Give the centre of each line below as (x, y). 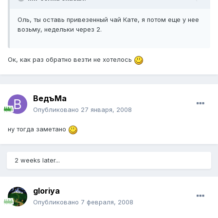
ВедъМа (50, 99)
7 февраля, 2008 (107, 202)
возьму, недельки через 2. (60, 29)
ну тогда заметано (38, 129)
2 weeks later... (37, 160)
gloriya (46, 191)
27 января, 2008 (106, 110)
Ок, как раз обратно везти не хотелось (71, 60)
